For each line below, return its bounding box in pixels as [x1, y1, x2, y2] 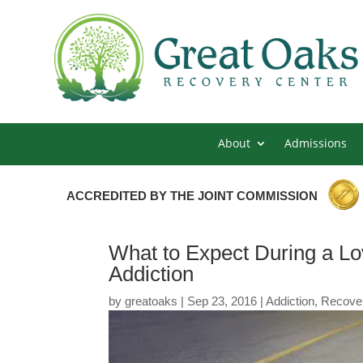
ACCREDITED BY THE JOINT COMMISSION [66, 188, 318, 203]
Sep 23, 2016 [187, 293, 258, 308]
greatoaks [125, 293, 178, 308]
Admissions [284, 135, 347, 151]
